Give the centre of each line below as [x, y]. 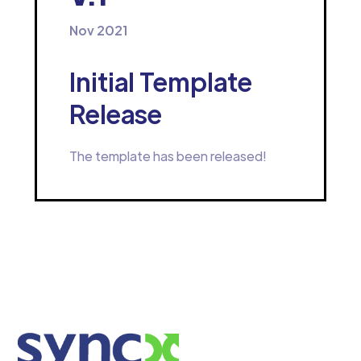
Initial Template [160, 81]
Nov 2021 [98, 30]
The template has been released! [168, 156]
